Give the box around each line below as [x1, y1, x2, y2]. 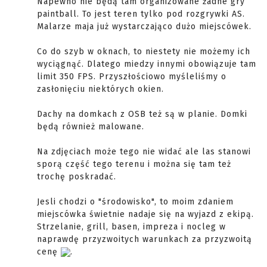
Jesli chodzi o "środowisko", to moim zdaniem [37, 197, 234, 207]
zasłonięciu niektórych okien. [37, 84, 164, 94]
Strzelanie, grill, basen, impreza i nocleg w [37, 222, 226, 232]
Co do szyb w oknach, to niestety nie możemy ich [37, 46, 250, 57]
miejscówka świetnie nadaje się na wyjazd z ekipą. [37, 209, 254, 219]
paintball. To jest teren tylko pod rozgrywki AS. [37, 9, 245, 19]
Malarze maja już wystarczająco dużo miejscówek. [37, 21, 252, 32]
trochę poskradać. [37, 172, 116, 182]
